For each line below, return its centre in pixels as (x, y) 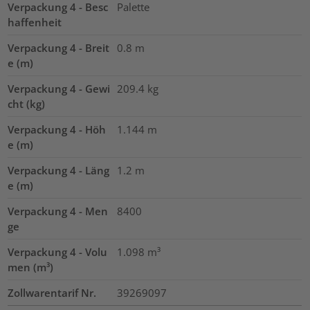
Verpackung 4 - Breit (59, 48)
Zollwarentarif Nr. (52, 293)
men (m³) (31, 267)
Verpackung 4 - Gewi (59, 89)
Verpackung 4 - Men (58, 211)
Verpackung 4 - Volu (58, 252)
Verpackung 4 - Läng (59, 171)
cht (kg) (27, 104)
